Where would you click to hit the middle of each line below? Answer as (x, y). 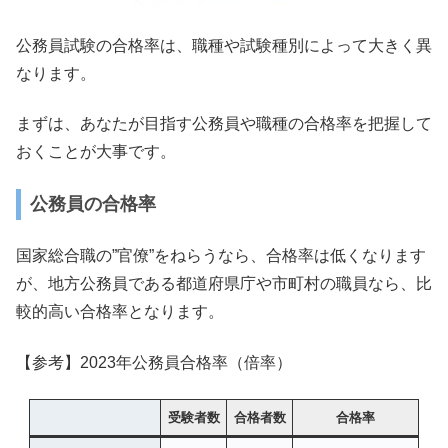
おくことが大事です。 (96, 152)
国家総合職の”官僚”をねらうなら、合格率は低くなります (221, 256)
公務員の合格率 (93, 204)
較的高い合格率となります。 (120, 312)
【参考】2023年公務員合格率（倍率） (154, 362)
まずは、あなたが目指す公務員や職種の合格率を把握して (224, 124)
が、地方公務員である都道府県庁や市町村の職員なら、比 (224, 284)
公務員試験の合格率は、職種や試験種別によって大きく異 (224, 45)
